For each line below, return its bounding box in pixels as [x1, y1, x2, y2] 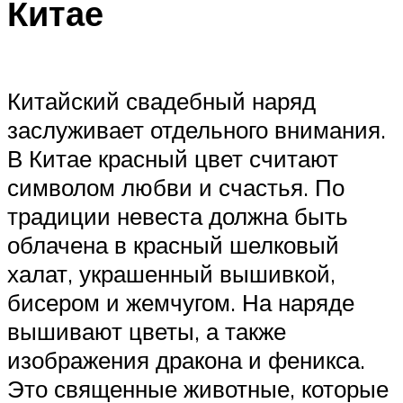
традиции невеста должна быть [7, 201, 348, 231]
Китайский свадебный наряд [7, 86, 316, 116]
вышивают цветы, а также [7, 317, 286, 346]
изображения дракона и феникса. [7, 345, 365, 375]
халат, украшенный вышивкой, [7, 259, 336, 289]
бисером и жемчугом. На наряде [7, 288, 354, 318]
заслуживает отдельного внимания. [7, 115, 386, 145]
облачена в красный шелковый [7, 230, 339, 260]
